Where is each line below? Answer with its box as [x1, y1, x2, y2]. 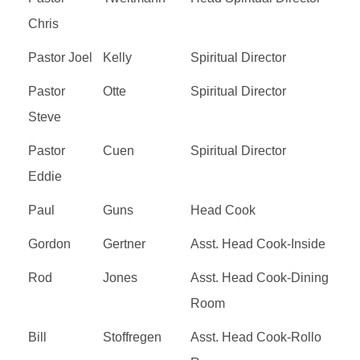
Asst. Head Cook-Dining [190, 270, 329, 284]
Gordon [28, 236, 71, 251]
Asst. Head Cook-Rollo [190, 329, 321, 344]
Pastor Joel [28, 50, 92, 64]
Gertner [103, 236, 145, 251]
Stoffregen [103, 329, 162, 344]
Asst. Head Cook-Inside [190, 236, 325, 251]
